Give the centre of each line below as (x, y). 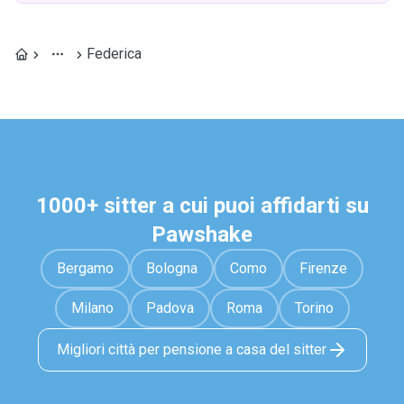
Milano (92, 308)
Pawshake (202, 234)
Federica (114, 54)
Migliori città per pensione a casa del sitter (191, 349)
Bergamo (85, 268)
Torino (314, 308)
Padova (170, 308)
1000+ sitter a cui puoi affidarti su (202, 206)
